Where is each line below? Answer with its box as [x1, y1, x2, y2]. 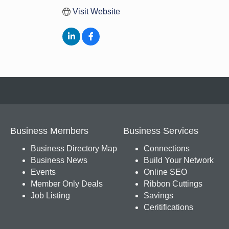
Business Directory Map [31, 144, 117, 153]
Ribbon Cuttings [143, 179, 202, 188]
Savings [143, 191, 173, 200]
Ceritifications [143, 203, 193, 212]
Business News [31, 156, 87, 165]
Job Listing [31, 191, 70, 200]
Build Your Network [143, 156, 214, 165]
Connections [143, 144, 190, 153]
